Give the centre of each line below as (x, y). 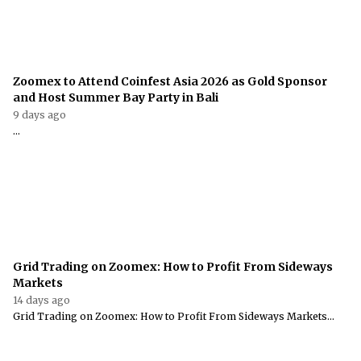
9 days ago (39, 114)
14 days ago (41, 300)
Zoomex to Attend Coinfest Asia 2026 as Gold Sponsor (170, 81)
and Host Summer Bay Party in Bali (116, 97)
